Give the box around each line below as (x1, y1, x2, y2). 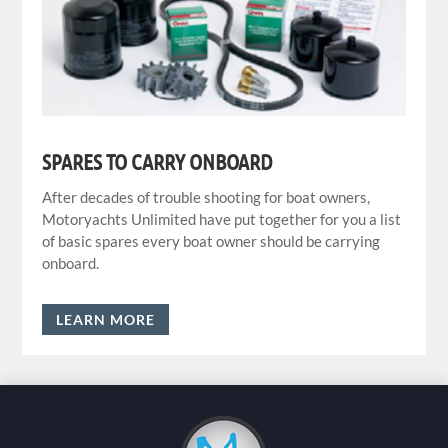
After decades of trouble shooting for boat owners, (42, 188, 371, 206)
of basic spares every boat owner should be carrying (42, 232, 381, 250)
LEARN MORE (56, 311, 156, 329)
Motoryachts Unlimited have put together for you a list (42, 210, 402, 228)
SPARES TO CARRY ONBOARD (42, 148, 274, 174)
